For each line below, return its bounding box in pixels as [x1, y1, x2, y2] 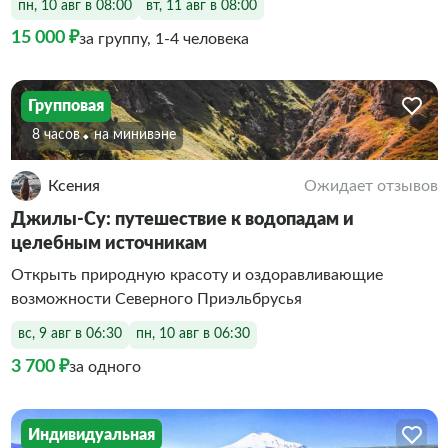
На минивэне [101, 128, 176, 142]
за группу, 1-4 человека [78, 30, 249, 47]
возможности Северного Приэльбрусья [10, 290, 302, 307]
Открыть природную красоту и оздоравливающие [10, 266, 383, 283]
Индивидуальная [28, 426, 155, 443]
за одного [68, 359, 141, 375]
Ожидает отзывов [303, 177, 438, 194]
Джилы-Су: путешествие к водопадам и [10, 210, 354, 229]
